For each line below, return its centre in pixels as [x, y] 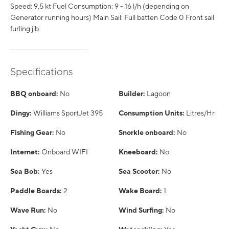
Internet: [25, 152]
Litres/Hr [200, 113]
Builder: [132, 94]
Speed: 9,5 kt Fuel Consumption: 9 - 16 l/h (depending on [100, 6]
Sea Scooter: [139, 171]
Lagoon [159, 94]
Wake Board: [140, 191]
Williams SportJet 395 [68, 113]
